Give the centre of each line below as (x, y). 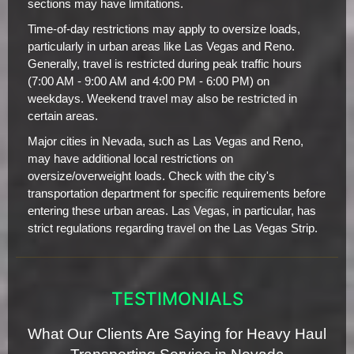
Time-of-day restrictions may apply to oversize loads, (164, 29)
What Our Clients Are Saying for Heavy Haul (177, 333)
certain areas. (63, 116)
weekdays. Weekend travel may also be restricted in (162, 98)
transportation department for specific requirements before (177, 193)
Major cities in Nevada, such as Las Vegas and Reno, (166, 141)
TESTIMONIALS (177, 298)
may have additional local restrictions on (130, 158)
